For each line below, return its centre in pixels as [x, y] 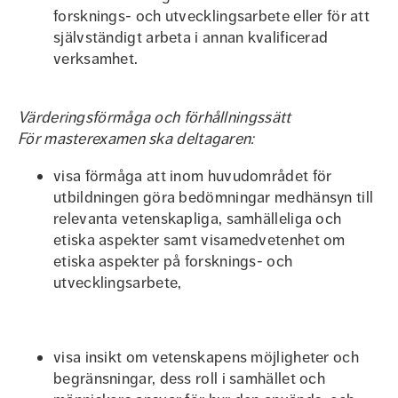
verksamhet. [96, 59]
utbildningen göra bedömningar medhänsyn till [214, 197]
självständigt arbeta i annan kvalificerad [191, 37]
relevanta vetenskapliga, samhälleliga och [198, 219]
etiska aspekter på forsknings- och [173, 261]
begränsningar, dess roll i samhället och [189, 378]
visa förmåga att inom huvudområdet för [193, 176]
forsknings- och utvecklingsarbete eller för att [212, 16]
